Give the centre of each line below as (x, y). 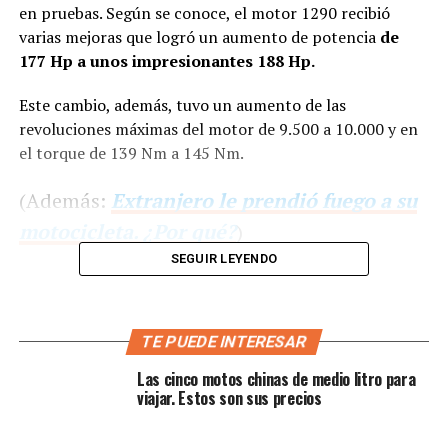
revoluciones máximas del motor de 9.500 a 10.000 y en (218, 129)
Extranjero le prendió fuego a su (263, 201)
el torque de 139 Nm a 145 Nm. (131, 153)
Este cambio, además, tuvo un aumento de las (182, 105)
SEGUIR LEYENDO (224, 259)
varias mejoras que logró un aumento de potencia (199, 37)
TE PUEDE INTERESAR (224, 342)
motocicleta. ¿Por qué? (127, 232)
